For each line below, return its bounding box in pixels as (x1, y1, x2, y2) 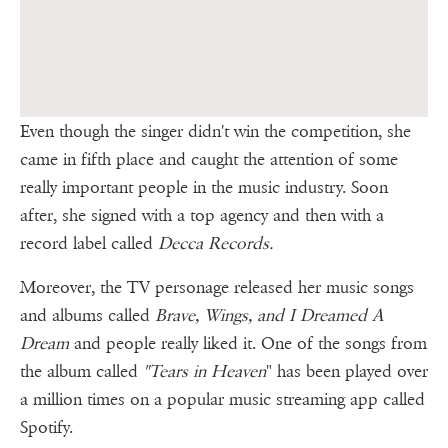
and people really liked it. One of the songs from (69, 333, 427, 355)
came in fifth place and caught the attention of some (20, 149, 398, 171)
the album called (20, 361, 143, 383)
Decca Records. (158, 233, 273, 255)
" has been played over (266, 361, 428, 383)
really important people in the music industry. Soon (20, 177, 388, 199)
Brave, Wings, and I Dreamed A (155, 305, 383, 327)
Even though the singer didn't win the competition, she (20, 121, 411, 143)
